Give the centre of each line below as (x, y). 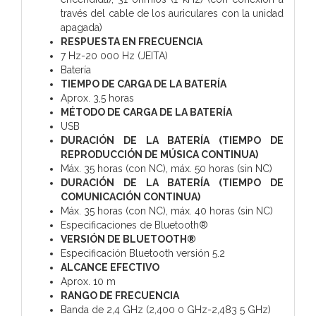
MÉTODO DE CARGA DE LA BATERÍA (146, 112)
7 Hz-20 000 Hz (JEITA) (114, 55)
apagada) (81, 27)
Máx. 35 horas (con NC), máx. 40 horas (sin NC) (167, 211)
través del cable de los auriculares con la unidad (172, 13)
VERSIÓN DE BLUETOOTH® (128, 239)
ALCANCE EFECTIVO (110, 267)
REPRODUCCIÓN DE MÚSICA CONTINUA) (159, 154)
